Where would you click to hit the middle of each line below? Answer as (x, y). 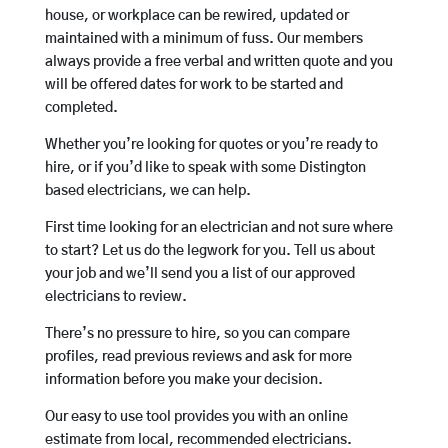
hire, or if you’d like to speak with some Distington (205, 168)
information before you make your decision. (183, 380)
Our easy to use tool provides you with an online (196, 417)
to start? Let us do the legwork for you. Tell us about (209, 251)
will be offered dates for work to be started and (193, 85)
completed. (81, 108)
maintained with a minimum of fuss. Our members (203, 39)
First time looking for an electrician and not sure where (218, 228)
